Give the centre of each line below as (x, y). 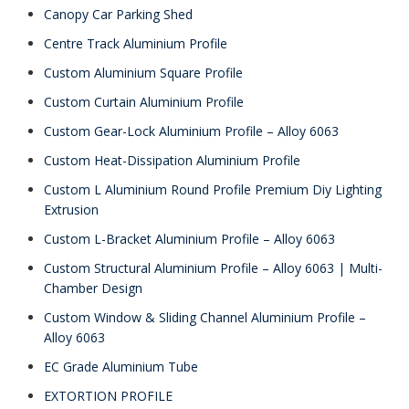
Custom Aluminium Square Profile (143, 73)
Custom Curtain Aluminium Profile (144, 102)
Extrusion (71, 210)
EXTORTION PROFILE (108, 396)
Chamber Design (93, 288)
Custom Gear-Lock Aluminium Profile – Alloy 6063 (191, 131)
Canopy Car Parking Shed (118, 14)
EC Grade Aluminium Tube (121, 367)
